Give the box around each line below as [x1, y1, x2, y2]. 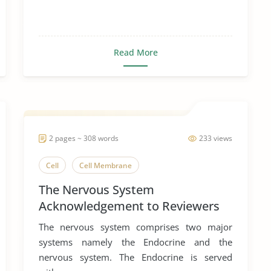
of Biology [39, 214, 94, 230]
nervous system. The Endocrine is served [39, 251, 232, 263]
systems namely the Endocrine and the [39, 236, 232, 248]
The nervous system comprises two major [39, 221, 232, 233]
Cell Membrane [79, 160, 132, 171]
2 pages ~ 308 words [49, 133, 119, 143]
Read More [113, 47, 158, 58]
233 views [199, 133, 232, 143]
